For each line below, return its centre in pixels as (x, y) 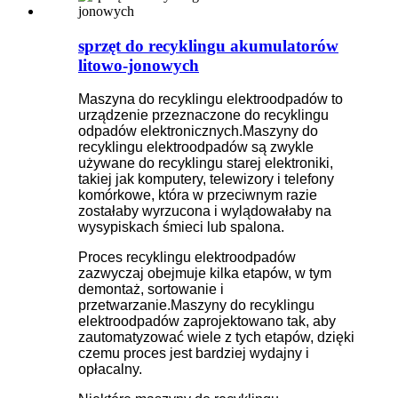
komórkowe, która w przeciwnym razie (198, 195)
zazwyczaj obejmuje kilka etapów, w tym (205, 274)
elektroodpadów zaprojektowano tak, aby (207, 322)
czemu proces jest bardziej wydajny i (194, 354)
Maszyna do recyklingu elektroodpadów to (211, 99)
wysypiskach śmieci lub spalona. (181, 227)
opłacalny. (110, 370)
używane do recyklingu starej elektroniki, (206, 163)
